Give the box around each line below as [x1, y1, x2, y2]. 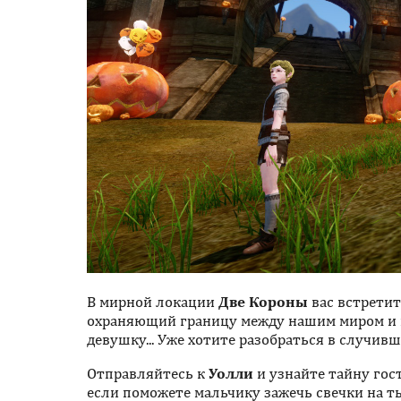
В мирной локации [87, 292, 218, 311]
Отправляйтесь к [87, 363, 209, 382]
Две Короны [218, 292, 308, 311]
